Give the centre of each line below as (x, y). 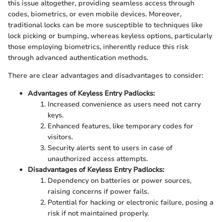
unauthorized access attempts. (98, 159)
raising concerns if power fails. (98, 191)
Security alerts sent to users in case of (110, 148)
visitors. (60, 137)
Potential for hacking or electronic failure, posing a (131, 202)
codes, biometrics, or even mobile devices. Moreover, (95, 14)
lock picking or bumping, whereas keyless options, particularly (110, 36)
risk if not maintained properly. (98, 213)
